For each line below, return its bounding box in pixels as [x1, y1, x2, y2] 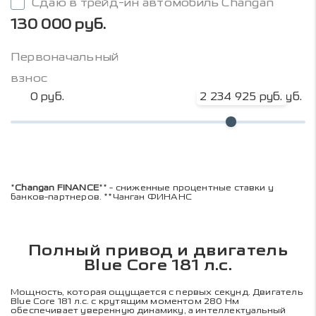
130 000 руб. [11, 15, 107, 32]
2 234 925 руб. [200, 90, 283, 103]
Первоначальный [11, 49, 119, 63]
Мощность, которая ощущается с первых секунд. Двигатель [11, 286, 303, 297]
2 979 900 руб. [217, 90, 302, 103]
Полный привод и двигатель [28, 241, 288, 261]
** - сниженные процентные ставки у [98, 182, 274, 193]
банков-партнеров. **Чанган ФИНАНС [11, 191, 192, 202]
